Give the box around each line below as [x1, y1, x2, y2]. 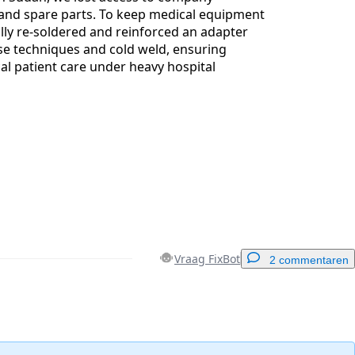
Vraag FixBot [174, 250, 240, 266]
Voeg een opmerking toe [211, 307, 325, 320]
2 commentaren [269, 253, 349, 266]
